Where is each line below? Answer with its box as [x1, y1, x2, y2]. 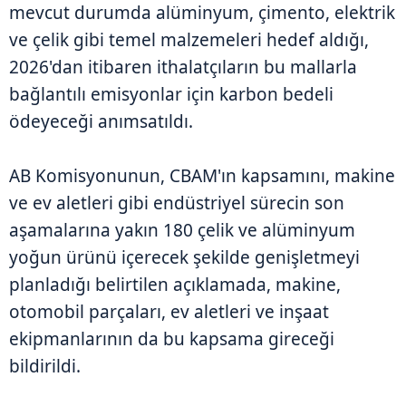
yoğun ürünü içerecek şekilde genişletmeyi [9, 245, 360, 269]
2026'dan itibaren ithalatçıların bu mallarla [9, 54, 357, 79]
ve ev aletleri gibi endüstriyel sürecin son [9, 190, 344, 215]
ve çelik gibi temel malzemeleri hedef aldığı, [9, 27, 369, 52]
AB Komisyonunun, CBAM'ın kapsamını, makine [9, 163, 395, 188]
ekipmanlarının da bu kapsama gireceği [9, 326, 334, 351]
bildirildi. [9, 353, 81, 378]
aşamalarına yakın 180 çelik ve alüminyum [9, 217, 355, 242]
